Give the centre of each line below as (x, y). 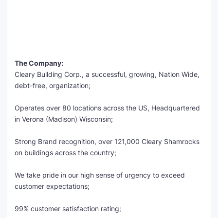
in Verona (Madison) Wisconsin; (64, 119)
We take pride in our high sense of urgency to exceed (100, 175)
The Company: (39, 63)
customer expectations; (52, 186)
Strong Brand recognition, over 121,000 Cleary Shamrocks (107, 141)
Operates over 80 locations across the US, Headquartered (107, 108)
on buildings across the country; (65, 153)
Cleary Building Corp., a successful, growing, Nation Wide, (107, 74)
